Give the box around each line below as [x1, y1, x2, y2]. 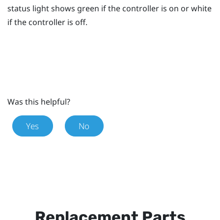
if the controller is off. [7, 17, 87, 28]
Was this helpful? [7, 96, 70, 108]
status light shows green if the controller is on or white [7, 3, 212, 14]
